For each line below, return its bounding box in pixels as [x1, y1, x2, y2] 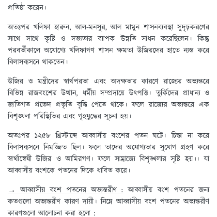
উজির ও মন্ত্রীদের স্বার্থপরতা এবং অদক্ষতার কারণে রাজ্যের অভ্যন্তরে [8, 76, 209, 88]
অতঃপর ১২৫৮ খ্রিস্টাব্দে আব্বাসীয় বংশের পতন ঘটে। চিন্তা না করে [8, 130, 209, 142]
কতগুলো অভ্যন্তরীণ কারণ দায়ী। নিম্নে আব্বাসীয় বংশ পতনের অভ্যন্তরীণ [8, 196, 209, 208]
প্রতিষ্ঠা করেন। [8, 2, 49, 14]
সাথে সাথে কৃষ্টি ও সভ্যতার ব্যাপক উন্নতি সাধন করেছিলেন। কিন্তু [8, 33, 209, 45]
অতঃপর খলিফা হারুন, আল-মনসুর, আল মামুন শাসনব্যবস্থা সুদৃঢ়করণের [8, 22, 209, 33]
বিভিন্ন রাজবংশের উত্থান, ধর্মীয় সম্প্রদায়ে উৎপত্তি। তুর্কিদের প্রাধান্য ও [8, 88, 209, 99]
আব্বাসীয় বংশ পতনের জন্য [123, 185, 210, 196]
